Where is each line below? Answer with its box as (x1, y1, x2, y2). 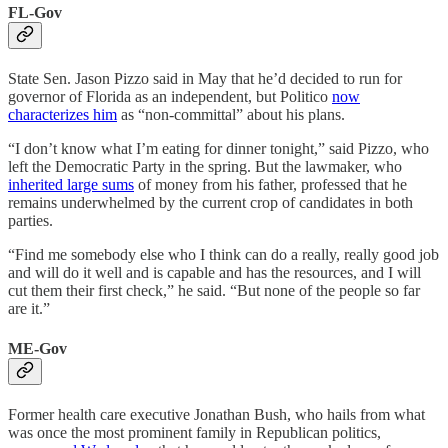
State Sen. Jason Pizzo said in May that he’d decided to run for (8, 70, 402, 88)
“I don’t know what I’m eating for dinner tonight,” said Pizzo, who (8, 140, 429, 158)
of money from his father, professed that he (134, 176, 407, 194)
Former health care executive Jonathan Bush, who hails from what (8, 405, 425, 423)
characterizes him (8, 106, 117, 124)
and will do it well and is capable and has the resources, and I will (8, 264, 421, 282)
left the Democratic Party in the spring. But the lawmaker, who (8, 158, 402, 176)
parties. (8, 212, 53, 230)
